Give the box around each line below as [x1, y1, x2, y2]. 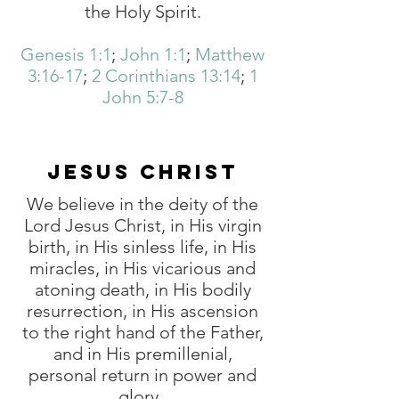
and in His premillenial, [53, 343, 232, 364]
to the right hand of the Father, [21, 322, 264, 343]
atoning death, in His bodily [34, 279, 251, 300]
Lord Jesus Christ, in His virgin [23, 215, 262, 236]
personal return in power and [28, 364, 256, 386]
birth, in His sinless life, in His [28, 236, 256, 257]
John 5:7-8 [102, 86, 183, 108]
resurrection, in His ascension [27, 300, 258, 322]
